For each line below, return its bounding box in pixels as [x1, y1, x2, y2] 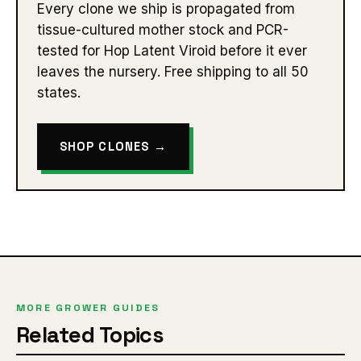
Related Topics [16, 320, 164, 349]
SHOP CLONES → [59, 139, 167, 155]
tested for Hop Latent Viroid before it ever [37, 43, 307, 60]
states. [37, 85, 81, 102]
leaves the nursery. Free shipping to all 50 [37, 64, 309, 81]
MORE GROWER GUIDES [16, 301, 160, 315]
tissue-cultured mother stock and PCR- [37, 22, 288, 39]
